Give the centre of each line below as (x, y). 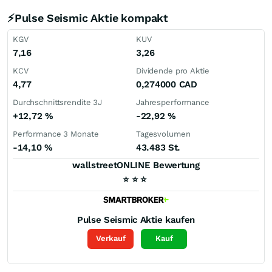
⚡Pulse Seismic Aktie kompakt (88, 18)
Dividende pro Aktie (173, 71)
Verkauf (110, 239)
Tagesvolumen (163, 134)
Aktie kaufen (168, 219)
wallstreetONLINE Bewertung (136, 165)
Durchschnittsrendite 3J (58, 102)
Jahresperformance (173, 102)
